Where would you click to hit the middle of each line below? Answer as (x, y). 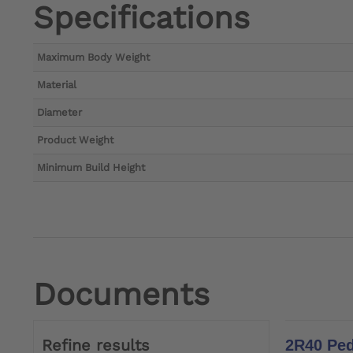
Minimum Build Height (91, 168)
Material (57, 85)
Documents (121, 295)
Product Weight (75, 140)
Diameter (59, 113)
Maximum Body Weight (93, 58)
